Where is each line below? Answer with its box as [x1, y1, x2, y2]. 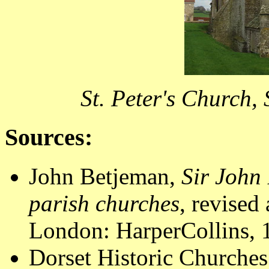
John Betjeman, [29, 163, 181, 189]
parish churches [29, 190, 180, 216]
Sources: [5, 124, 92, 151]
